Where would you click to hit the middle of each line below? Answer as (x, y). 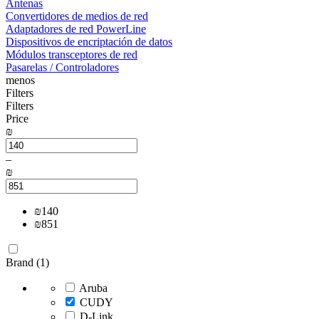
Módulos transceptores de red (72, 54)
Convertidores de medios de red (77, 16)
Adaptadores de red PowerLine (76, 29)
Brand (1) (27, 262)
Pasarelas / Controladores (62, 67)
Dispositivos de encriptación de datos (89, 42)
